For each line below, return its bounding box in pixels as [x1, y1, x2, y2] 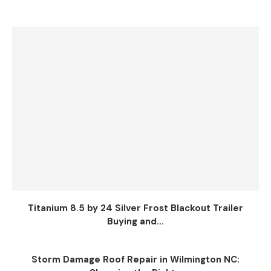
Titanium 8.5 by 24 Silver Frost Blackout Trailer [28, 202, 243, 214]
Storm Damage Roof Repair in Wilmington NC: [31, 253, 240, 266]
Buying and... [107, 215, 164, 227]
